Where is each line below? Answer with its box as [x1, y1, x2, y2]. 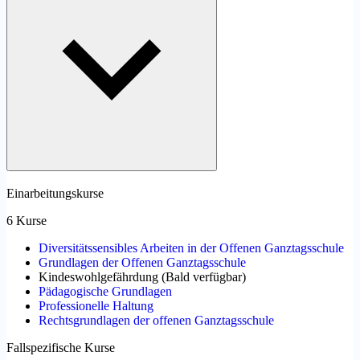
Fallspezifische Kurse [6, 341, 115, 355]
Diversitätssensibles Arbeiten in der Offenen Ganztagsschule [39, 241, 344, 256]
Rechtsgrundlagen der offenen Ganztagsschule [39, 313, 274, 328]
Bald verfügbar [166, 270, 242, 284]
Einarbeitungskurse [6, 186, 104, 201]
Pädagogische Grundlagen [39, 284, 172, 299]
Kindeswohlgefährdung [39, 270, 158, 284]
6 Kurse [6, 214, 47, 228]
